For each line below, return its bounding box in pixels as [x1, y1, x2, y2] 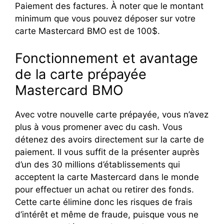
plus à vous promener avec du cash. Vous [15, 121, 182, 132]
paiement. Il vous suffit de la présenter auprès [15, 146, 199, 157]
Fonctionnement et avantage [15, 49, 198, 66]
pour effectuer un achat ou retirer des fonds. [15, 184, 194, 194]
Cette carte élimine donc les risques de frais [15, 196, 192, 207]
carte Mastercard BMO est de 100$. [15, 26, 160, 36]
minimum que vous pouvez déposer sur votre [15, 13, 195, 23]
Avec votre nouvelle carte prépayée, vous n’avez [15, 109, 208, 119]
